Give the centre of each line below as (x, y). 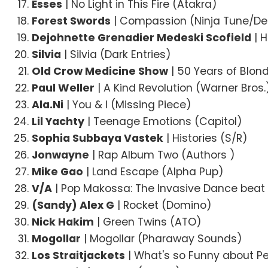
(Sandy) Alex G (73, 205)
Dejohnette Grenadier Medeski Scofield (142, 37)
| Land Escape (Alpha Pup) (154, 171)
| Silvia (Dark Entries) (116, 54)
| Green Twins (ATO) (148, 222)
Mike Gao (58, 171)
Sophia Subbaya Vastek (98, 138)
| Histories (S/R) (206, 138)
